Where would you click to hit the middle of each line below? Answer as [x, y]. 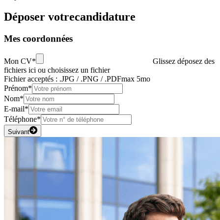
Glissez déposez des [184, 61]
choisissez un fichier [79, 70]
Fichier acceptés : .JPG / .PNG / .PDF [63, 79]
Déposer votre [39, 17]
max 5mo [136, 79]
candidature [105, 17]
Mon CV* [20, 61]
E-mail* [16, 109]
